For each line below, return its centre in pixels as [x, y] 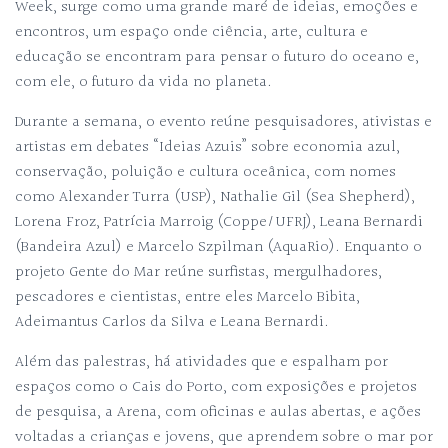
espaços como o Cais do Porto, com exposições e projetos [216, 387]
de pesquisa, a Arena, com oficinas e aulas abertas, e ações [218, 412]
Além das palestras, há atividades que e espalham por [201, 362]
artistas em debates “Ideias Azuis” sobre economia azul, [207, 147]
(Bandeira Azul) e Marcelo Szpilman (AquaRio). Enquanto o [218, 247]
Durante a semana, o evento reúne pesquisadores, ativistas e [223, 122]
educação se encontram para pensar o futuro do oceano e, [217, 57]
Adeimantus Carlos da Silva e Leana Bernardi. [172, 322]
